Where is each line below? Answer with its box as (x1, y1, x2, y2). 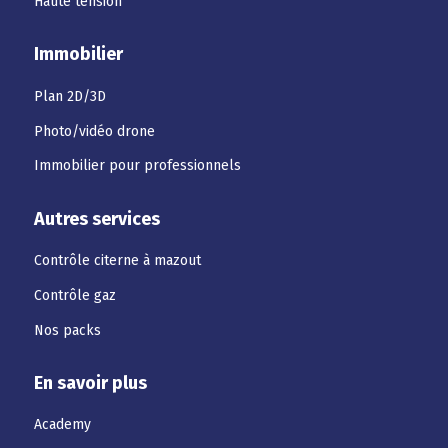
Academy (33, 416, 91, 434)
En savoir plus (33, 371, 147, 394)
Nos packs (33, 321, 101, 339)
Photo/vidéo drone (33, 122, 155, 140)
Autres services (33, 207, 160, 230)
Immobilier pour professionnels (33, 157, 241, 175)
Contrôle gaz (33, 286, 116, 304)
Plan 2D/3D (33, 87, 106, 105)
